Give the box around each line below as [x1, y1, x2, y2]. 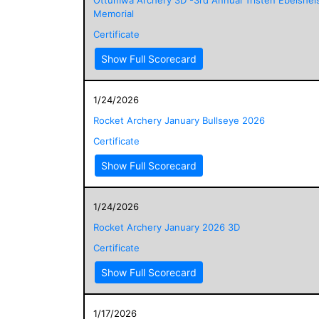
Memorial [93, 7, 134, 19]
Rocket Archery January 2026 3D [93, 221, 240, 233]
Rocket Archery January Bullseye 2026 [93, 114, 265, 126]
